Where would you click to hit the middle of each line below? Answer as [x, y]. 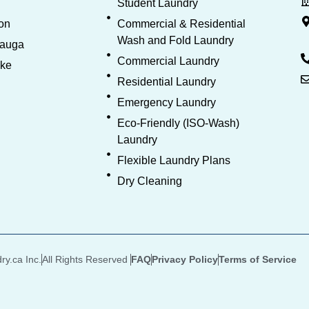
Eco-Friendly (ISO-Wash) [179, 123]
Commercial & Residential [182, 23]
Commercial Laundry [169, 61]
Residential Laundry [167, 81]
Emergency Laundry [167, 102]
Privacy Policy [185, 259]
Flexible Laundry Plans [174, 160]
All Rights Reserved [86, 259]
